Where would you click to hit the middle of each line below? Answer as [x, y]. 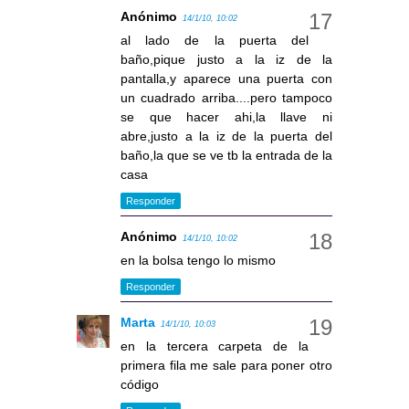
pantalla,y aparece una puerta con [226, 79]
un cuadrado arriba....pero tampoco [226, 98]
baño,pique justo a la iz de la [226, 60]
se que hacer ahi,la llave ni [226, 117]
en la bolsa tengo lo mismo [198, 261]
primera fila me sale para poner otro [226, 366]
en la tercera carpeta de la [215, 346]
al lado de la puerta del [215, 41]
